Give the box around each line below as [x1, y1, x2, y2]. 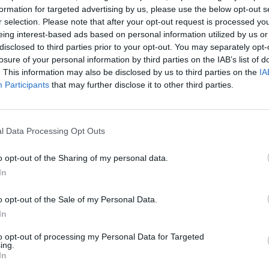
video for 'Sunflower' [42, 195, 141, 208]
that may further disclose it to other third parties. [49, 79, 234, 89]
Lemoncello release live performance [42, 183, 224, 195]
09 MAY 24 [83, 171, 115, 177]
